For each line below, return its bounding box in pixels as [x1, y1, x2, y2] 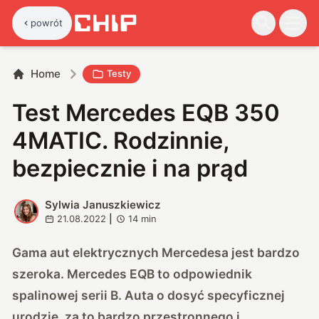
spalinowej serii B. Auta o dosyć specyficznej [12, 287, 286, 303]
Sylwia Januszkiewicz [44, 197, 161, 211]
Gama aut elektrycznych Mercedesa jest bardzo [12, 244, 300, 260]
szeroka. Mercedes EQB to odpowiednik [12, 266, 253, 281]
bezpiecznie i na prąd [12, 154, 249, 182]
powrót [31, 16, 63, 28]
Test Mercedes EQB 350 [12, 98, 281, 127]
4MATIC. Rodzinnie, [12, 126, 230, 155]
